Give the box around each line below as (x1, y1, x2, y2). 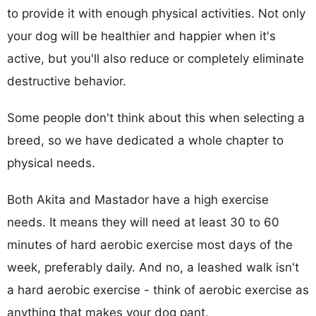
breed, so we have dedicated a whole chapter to (7, 133, 284, 147)
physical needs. (7, 155, 95, 170)
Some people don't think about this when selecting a (7, 110, 305, 125)
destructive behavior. (7, 73, 126, 88)
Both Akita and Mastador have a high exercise (7, 192, 269, 207)
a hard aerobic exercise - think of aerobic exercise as (7, 282, 309, 297)
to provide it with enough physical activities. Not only (7, 6, 305, 20)
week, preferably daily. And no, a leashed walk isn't (7, 260, 299, 274)
